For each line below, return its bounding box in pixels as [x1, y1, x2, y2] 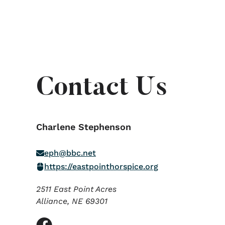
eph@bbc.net [44, 148, 96, 158]
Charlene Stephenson [36, 122, 131, 132]
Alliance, [36, 196, 72, 206]
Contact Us [36, 76, 167, 102]
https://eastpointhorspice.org [44, 162, 158, 171]
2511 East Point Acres [36, 184, 117, 194]
